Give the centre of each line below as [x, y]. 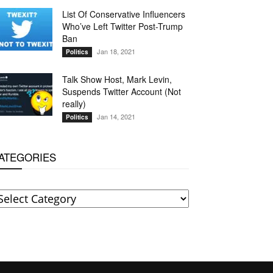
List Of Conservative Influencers [124, 14]
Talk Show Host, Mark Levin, [117, 79]
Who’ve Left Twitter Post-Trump [122, 26]
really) [74, 104]
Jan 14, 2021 [116, 116]
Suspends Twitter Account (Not [122, 91]
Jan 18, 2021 [116, 51]
